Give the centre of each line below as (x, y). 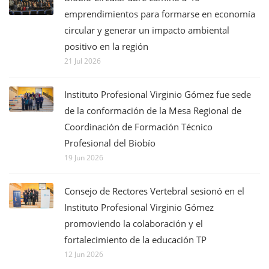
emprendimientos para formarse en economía (160, 14)
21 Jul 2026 (83, 61)
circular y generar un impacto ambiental (147, 30)
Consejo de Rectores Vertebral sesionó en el (154, 191)
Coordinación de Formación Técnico (138, 127)
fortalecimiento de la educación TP (135, 240)
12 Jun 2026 (84, 255)
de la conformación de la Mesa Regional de (153, 111)
